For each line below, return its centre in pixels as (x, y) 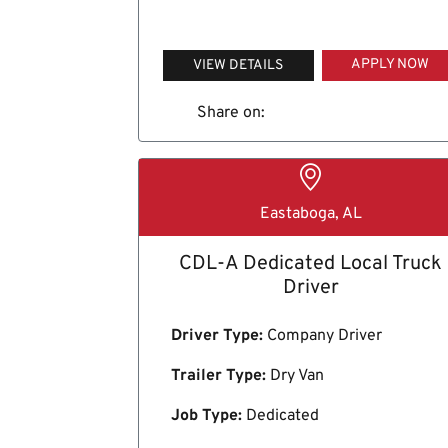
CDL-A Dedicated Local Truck (311, 264)
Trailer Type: (218, 376)
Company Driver (322, 336)
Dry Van (295, 376)
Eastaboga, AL (310, 214)
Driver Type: (217, 336)
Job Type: (206, 416)
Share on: (230, 112)
